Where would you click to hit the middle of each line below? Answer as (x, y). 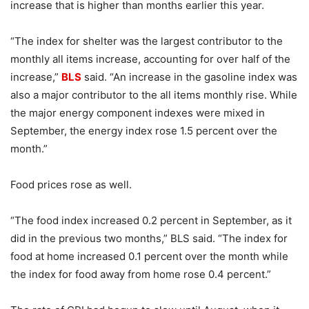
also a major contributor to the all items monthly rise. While (154, 95)
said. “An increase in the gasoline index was (189, 77)
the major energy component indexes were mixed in (138, 113)
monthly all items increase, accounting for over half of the (150, 59)
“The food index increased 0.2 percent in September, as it (151, 221)
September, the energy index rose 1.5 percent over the (144, 131)
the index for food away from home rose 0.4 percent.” (141, 275)
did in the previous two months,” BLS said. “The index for (149, 239)
